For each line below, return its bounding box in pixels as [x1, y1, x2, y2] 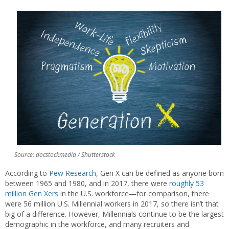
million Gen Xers [5, 188, 58, 198]
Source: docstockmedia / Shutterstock [14, 150, 115, 159]
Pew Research [49, 168, 96, 178]
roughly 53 [169, 178, 204, 188]
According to [5, 168, 49, 178]
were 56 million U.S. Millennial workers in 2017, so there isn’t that [5, 198, 219, 209]
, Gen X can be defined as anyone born [96, 168, 224, 178]
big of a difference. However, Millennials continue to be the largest [5, 209, 224, 219]
